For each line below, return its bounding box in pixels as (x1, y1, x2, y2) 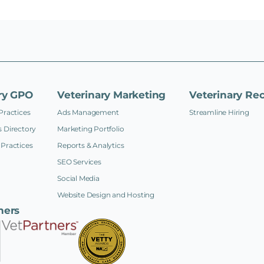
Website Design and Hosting (57, 190, 155, 199)
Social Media (57, 173, 100, 183)
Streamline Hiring (189, 107, 249, 117)
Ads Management (57, 107, 119, 117)
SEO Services (57, 157, 101, 166)
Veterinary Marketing (57, 88, 166, 101)
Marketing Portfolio (57, 124, 124, 133)
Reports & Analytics (57, 140, 124, 150)
